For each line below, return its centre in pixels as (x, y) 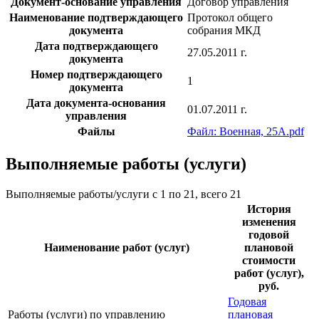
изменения (269, 221)
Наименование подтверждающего (96, 17)
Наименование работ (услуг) (116, 247)
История (269, 209)
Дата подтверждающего (96, 46)
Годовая (247, 301)
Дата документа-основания (96, 103)
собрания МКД (224, 30)
